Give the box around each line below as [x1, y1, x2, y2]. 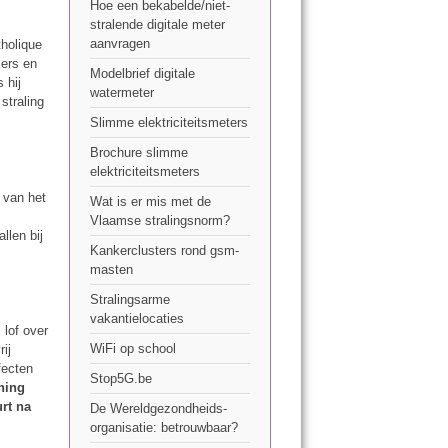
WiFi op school [89, 341, 176, 357]
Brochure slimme [89, 145, 188, 161]
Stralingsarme [89, 292, 170, 308]
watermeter [89, 85, 154, 101]
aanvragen [89, 36, 150, 52]
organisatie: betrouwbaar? [89, 420, 238, 436]
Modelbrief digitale [89, 66, 195, 82]
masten [89, 262, 133, 278]
